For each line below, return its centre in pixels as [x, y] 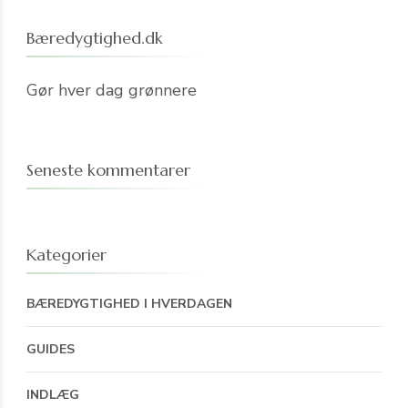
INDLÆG [53, 395]
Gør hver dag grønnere [112, 91]
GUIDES [51, 350]
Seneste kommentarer [108, 170]
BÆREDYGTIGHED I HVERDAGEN [129, 304]
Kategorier [66, 255]
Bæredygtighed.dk [95, 38]
